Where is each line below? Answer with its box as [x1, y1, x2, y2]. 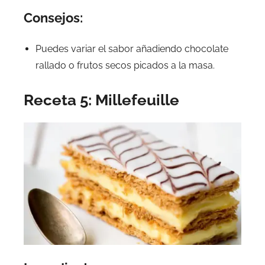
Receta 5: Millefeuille [24, 91, 179, 109]
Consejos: [24, 10, 83, 26]
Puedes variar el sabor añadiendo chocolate [35, 43, 228, 55]
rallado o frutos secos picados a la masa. [35, 60, 215, 72]
